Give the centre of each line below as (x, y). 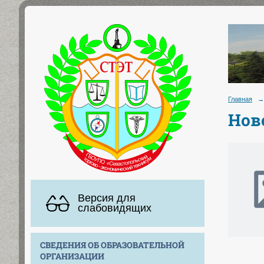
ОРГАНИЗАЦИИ (72, 256)
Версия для (107, 198)
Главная (240, 99)
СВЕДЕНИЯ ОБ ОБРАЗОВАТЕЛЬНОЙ (112, 245)
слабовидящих (115, 208)
